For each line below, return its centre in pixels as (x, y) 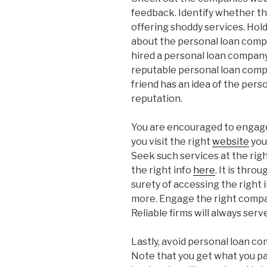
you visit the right (172, 142)
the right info (162, 170)
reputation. (157, 99)
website (231, 142)
